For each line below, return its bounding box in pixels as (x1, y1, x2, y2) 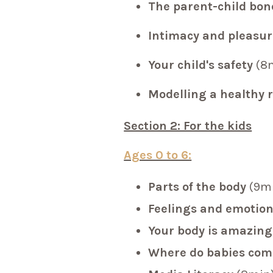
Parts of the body (148, 180, 250, 194)
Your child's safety (148, 58, 257, 73)
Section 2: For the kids (124, 119, 252, 133)
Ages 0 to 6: (124, 148, 192, 163)
